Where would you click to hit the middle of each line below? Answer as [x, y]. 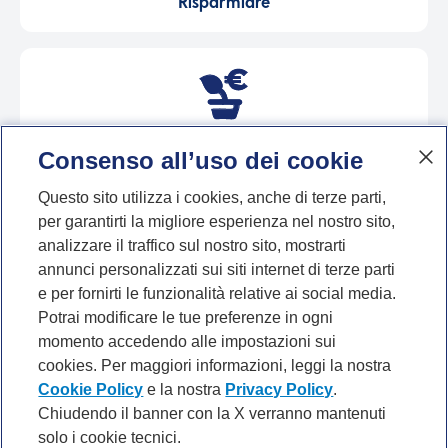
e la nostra [184, 389]
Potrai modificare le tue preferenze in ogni [186, 317]
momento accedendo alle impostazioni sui [187, 341]
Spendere [224, 273]
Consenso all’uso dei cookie [201, 160]
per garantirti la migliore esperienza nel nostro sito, [217, 221]
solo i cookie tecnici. [110, 437]
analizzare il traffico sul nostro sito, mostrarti [192, 245]
